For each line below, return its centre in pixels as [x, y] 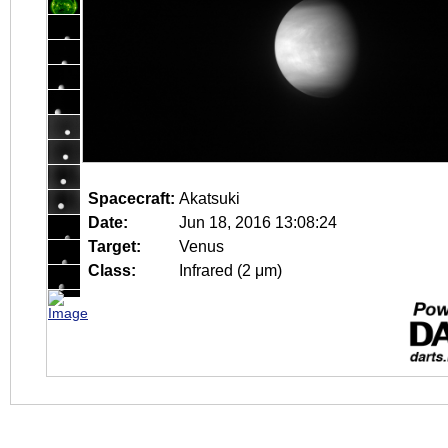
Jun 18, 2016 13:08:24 [258, 222]
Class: [112, 270]
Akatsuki [209, 198]
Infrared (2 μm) [230, 270]
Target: [114, 246]
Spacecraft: [131, 198]
